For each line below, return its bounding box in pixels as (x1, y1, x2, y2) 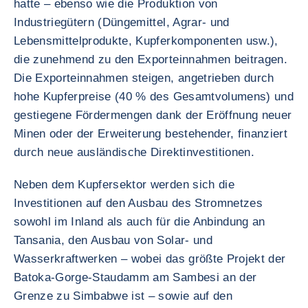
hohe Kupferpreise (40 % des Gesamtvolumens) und (14, 90, 294, 103)
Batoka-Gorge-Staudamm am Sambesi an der (14, 271, 257, 284)
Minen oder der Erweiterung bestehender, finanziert (14, 127, 287, 140)
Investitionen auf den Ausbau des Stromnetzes (14, 197, 263, 210)
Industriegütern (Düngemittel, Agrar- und (14, 16, 230, 29)
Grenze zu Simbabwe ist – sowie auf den (14, 289, 232, 302)
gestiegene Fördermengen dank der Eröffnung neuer (14, 109, 292, 122)
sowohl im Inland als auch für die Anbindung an (14, 215, 265, 228)
